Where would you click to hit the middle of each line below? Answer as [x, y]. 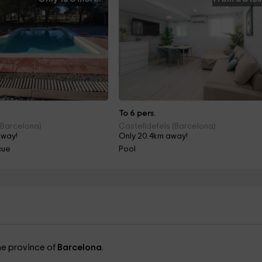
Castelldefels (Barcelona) [168, 126]
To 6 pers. [137, 113]
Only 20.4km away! [154, 136]
